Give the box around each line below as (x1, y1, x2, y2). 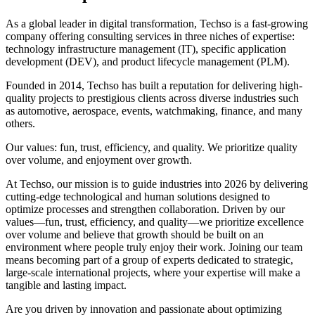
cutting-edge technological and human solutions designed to (6, 190, 270, 202)
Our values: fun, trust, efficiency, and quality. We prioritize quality (6, 141, 297, 153)
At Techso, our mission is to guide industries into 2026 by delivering (6, 177, 308, 190)
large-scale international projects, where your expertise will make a (6, 266, 300, 278)
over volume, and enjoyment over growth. (6, 153, 192, 166)
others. (6, 117, 35, 129)
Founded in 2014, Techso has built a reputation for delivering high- (6, 79, 302, 91)
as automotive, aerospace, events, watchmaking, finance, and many (6, 104, 302, 117)
